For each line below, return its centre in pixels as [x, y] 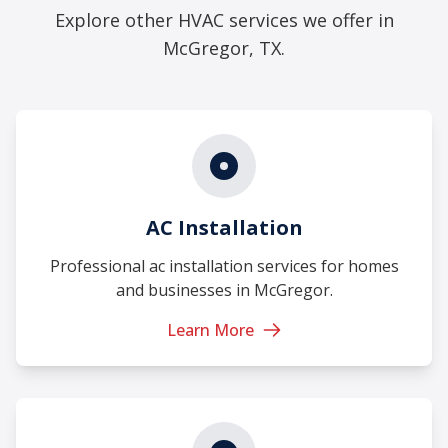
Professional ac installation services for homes [224, 265]
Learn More [210, 329]
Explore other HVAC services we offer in [224, 19]
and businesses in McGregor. [224, 289]
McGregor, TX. [224, 47]
